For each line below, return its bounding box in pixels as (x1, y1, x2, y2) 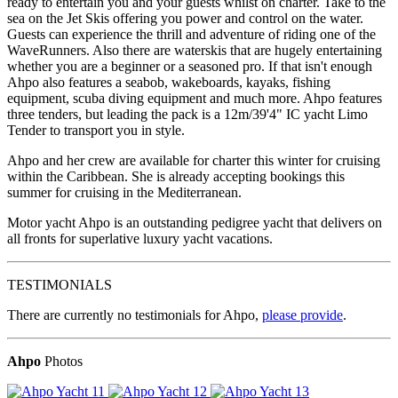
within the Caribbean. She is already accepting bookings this (7, 168, 345, 184)
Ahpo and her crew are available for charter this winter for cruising (7, 152, 380, 168)
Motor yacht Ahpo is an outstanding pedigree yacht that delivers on (7, 214, 382, 230)
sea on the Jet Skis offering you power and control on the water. (7, 10, 363, 26)
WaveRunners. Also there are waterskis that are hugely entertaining (7, 42, 382, 58)
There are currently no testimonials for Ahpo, (7, 306, 262, 322)
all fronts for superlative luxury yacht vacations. (7, 230, 273, 246)
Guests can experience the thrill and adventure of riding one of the (7, 26, 376, 42)
